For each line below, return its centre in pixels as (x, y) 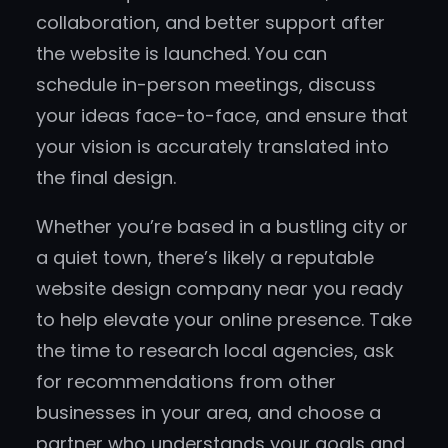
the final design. (106, 178)
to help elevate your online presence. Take (224, 320)
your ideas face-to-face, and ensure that (222, 116)
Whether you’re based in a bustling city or (222, 227)
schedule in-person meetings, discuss (206, 85)
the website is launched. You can (181, 54)
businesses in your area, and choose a (208, 413)
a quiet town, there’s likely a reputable (205, 258)
